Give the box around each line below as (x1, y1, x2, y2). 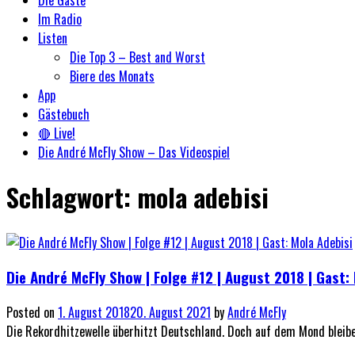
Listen (38, 28, 67, 48)
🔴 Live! (38, 123, 75, 143)
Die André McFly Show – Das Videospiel (38, 142, 230, 162)
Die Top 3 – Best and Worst (70, 47, 205, 67)
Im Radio (38, 9, 82, 29)
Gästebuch (38, 104, 90, 124)
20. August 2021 (130, 303, 211, 323)
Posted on (6, 303, 58, 323)
